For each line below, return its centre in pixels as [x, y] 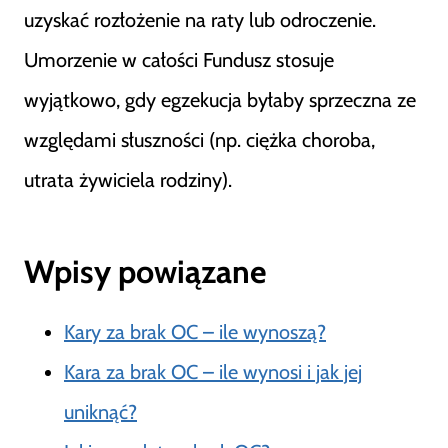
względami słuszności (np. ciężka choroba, [199, 140]
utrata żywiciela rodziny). [128, 180]
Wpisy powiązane [145, 271]
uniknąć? [100, 412]
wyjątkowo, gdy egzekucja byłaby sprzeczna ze [220, 100]
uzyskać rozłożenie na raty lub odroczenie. [200, 20]
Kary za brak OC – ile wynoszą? [195, 332]
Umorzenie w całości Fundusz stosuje [179, 60]
